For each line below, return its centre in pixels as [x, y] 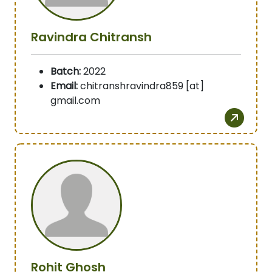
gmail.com [75, 101]
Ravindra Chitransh [91, 37]
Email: [64, 86]
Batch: [66, 72]
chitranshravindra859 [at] [141, 86]
